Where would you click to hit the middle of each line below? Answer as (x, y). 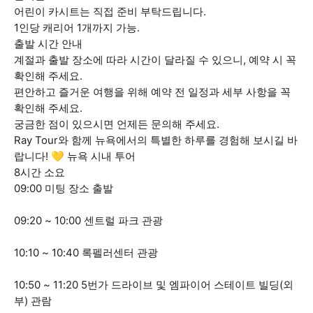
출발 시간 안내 (48, 44)
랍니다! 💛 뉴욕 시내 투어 (75, 156)
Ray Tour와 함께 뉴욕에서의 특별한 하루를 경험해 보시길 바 (156, 140)
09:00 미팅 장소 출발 (64, 188)
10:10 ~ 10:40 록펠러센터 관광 (86, 253)
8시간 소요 (39, 172)
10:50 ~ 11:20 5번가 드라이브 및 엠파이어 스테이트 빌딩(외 (154, 285)
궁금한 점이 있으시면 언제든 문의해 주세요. (117, 124)
